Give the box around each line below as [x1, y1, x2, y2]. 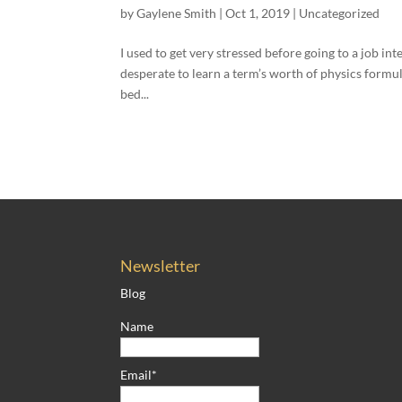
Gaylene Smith [136, 5, 217, 21]
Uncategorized [299, 5, 380, 21]
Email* [120, 366, 158, 382]
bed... [120, 86, 150, 101]
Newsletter [120, 255, 201, 275]
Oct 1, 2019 [225, 5, 291, 21]
